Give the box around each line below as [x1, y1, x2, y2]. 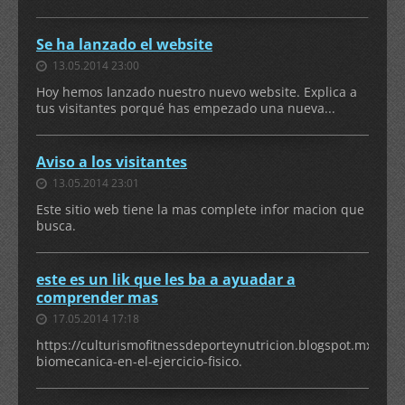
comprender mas [36, 287, 158, 307]
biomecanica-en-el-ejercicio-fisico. [36, 353, 242, 370]
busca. [36, 217, 76, 234]
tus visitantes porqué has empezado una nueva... [36, 99, 335, 117]
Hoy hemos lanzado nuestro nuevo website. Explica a [36, 83, 357, 100]
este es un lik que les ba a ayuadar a [36, 269, 296, 289]
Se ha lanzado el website [36, 34, 212, 54]
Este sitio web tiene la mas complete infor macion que [36, 201, 364, 218]
